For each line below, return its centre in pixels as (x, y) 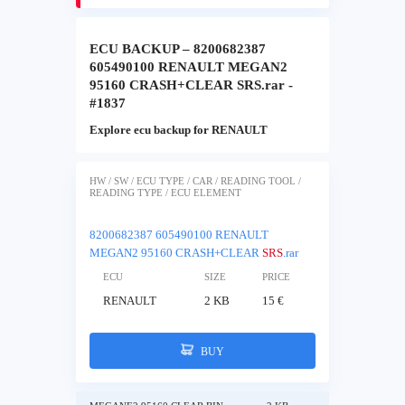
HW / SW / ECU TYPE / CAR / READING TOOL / (195, 181)
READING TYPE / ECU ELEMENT (165, 193)
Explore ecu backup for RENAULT (179, 130)
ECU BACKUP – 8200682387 (178, 49)
